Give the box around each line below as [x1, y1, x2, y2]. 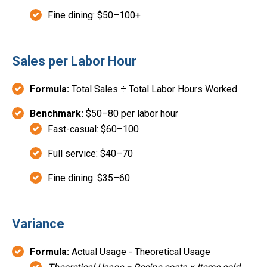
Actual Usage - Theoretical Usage [69, 246, 210, 258]
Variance [12, 216, 64, 232]
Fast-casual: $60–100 [48, 123, 139, 135]
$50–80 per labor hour [83, 108, 178, 120]
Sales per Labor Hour [12, 54, 136, 69]
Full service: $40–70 [48, 148, 133, 160]
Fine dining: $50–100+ [48, 10, 141, 21]
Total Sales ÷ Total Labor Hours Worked [69, 83, 237, 95]
